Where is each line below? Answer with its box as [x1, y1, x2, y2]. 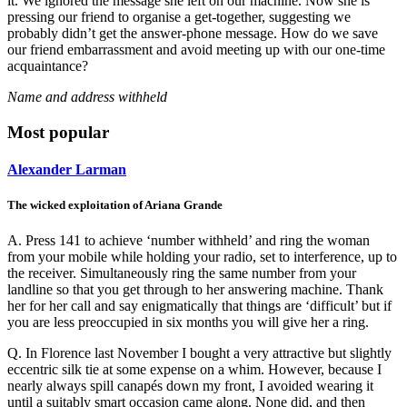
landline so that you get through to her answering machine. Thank [7, 282, 383, 298]
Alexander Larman [7, 161, 126, 177]
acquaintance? [7, 57, 88, 74]
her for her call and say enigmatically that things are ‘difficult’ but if [7, 298, 392, 314]
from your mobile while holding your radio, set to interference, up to [7, 249, 397, 265]
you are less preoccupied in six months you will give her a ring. [7, 314, 369, 331]
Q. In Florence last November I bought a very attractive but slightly [7, 345, 392, 362]
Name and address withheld [7, 88, 167, 104]
